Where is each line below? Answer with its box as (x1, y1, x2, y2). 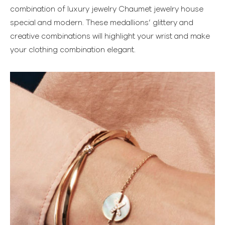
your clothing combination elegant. (10, 46, 136, 54)
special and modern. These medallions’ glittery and (10, 19, 193, 27)
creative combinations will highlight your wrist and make (10, 33, 210, 41)
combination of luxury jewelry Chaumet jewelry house (10, 6, 203, 14)
